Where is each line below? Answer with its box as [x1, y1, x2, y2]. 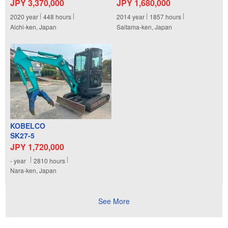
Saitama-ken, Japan [117, 22, 172, 31]
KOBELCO [10, 120, 45, 131]
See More [98, 196, 130, 207]
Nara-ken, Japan [10, 166, 56, 175]
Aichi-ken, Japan [10, 22, 56, 31]
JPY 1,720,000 [10, 140, 64, 153]
